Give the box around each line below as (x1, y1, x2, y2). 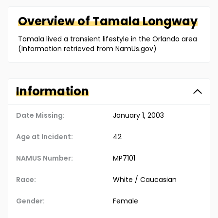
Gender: (16, 196, 45, 206)
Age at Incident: (16, 132, 73, 142)
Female (113, 196, 138, 206)
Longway (143, 13, 198, 30)
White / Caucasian (113, 175, 177, 185)
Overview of (18, 13, 92, 30)
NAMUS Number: (16, 153, 73, 163)
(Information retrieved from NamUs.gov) (18, 44, 157, 54)
